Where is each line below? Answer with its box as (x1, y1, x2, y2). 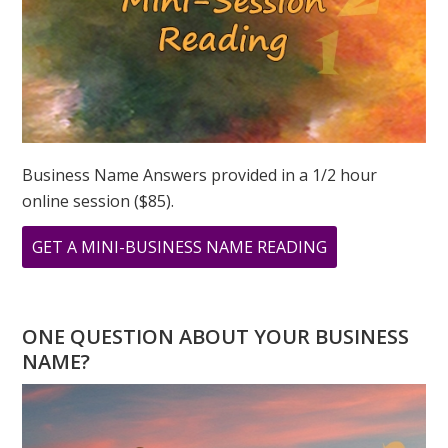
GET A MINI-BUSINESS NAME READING (32, 236, 328, 259)
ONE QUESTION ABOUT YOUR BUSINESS (22, 323, 410, 351)
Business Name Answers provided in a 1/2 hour (22, 164, 378, 187)
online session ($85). (22, 190, 175, 213)
